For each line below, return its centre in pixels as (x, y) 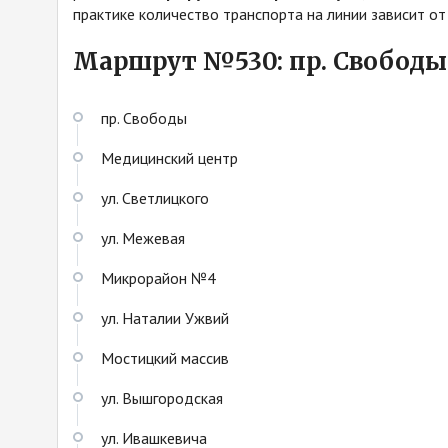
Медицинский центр (169, 157)
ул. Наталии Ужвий (165, 317)
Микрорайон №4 (158, 277)
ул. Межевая (143, 237)
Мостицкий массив (165, 357)
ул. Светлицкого (155, 197)
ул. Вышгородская (162, 397)
